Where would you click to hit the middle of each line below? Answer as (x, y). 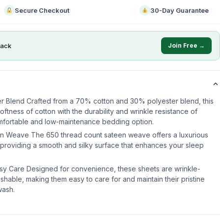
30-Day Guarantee (180, 10)
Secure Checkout (42, 10)
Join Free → (186, 45)
